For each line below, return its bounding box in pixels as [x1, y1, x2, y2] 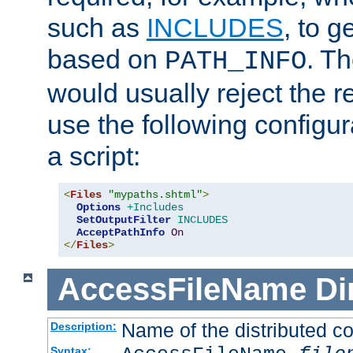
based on [47, 44, 165, 75]
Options [76, 201, 121, 214]
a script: [47, 141, 140, 172]
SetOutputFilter [76, 214, 171, 227]
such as [47, 13, 147, 43]
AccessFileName [57, 272, 307, 307]
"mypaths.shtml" [108, 188, 203, 202]
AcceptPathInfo [76, 226, 165, 240]
